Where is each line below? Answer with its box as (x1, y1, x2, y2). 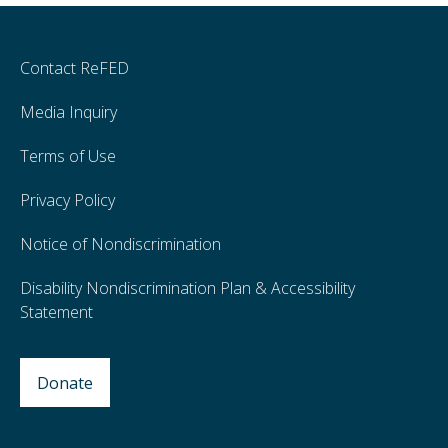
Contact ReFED (20, 57, 129, 80)
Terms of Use (20, 145, 116, 168)
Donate (37, 371, 93, 394)
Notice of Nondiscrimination (20, 233, 221, 256)
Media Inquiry (20, 101, 117, 124)
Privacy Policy (20, 189, 115, 212)
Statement (20, 301, 93, 324)
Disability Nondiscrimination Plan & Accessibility (20, 277, 355, 300)
